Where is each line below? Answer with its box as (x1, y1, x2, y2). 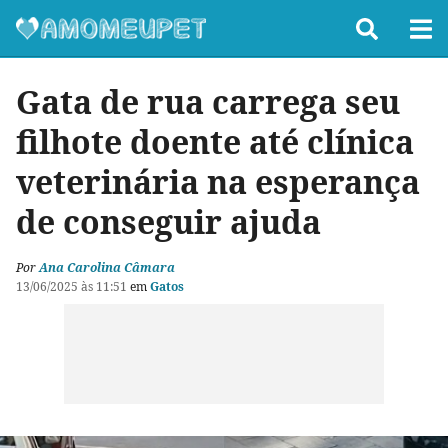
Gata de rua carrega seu (16, 80, 400, 123)
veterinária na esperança (16, 160, 420, 203)
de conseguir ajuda (16, 200, 321, 243)
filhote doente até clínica (16, 120, 414, 163)
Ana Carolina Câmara (39, 259, 175, 276)
